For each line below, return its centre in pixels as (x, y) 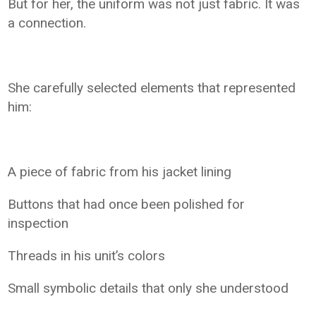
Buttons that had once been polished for (127, 205)
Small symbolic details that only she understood (148, 288)
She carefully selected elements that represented (152, 88)
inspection (38, 224)
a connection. (47, 23)
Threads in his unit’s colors (87, 256)
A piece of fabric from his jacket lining (120, 172)
